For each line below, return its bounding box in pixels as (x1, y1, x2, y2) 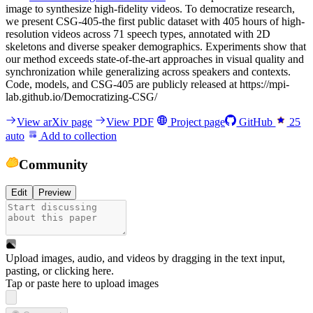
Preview (38, 187, 71, 198)
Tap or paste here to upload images (6, 277, 159, 290)
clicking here (54, 265, 111, 277)
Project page (168, 115, 225, 128)
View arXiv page (17, 115, 92, 128)
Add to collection (38, 129, 117, 142)
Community (18, 156, 88, 172)
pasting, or (6, 265, 54, 277)
